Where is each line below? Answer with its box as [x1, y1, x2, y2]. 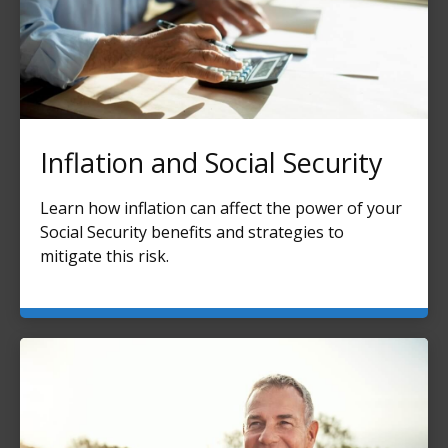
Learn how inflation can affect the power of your [40, 197, 402, 220]
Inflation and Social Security [40, 144, 383, 182]
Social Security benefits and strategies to [40, 221, 344, 244]
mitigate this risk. [40, 245, 169, 268]
